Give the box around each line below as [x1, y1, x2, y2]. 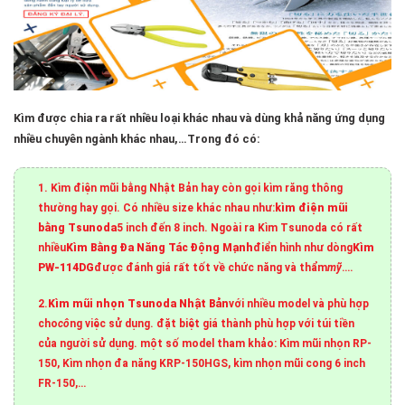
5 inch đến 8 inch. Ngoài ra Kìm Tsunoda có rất [117, 221, 363, 234]
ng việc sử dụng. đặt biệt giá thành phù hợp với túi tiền [70, 316, 355, 330]
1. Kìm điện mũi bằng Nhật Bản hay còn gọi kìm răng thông [38, 181, 344, 194]
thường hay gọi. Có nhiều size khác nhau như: [38, 201, 276, 214]
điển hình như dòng [253, 240, 353, 254]
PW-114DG [38, 260, 95, 274]
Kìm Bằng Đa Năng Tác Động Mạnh [66, 240, 254, 254]
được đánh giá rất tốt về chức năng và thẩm [94, 260, 328, 274]
